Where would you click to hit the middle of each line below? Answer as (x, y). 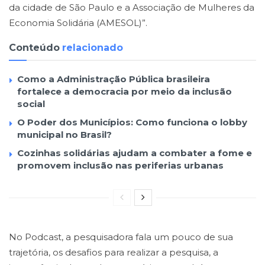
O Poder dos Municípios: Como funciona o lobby (132, 122)
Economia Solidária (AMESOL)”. (78, 23)
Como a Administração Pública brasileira (114, 79)
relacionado (93, 47)
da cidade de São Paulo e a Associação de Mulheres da (132, 8)
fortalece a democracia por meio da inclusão (125, 91)
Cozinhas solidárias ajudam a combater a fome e (135, 153)
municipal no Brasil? (64, 134)
